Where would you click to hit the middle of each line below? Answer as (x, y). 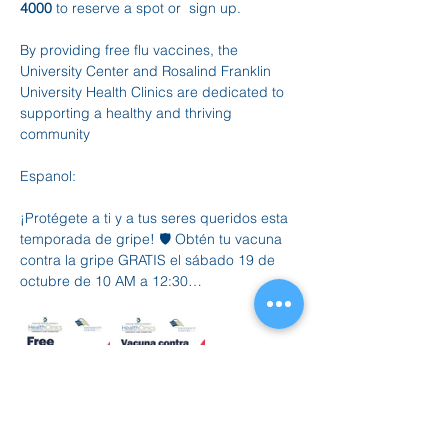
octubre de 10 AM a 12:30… (111, 281)
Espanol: (52, 176)
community (55, 134)
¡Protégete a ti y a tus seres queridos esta (156, 218)
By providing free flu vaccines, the (131, 50)
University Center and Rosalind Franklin (147, 71)
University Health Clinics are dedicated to (154, 92)
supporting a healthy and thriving (128, 113)
